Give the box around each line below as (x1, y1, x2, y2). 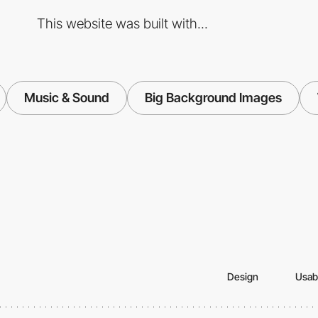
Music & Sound (24, 89, 109, 105)
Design (227, 270, 258, 283)
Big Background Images (145, 89, 282, 105)
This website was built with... (36, 14, 208, 32)
